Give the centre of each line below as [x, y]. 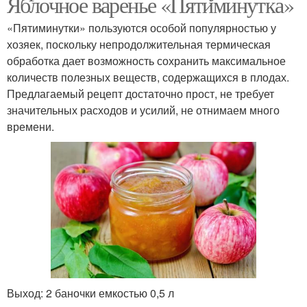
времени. [30, 127]
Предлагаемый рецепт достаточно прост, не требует [140, 94]
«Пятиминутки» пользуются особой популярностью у [142, 28]
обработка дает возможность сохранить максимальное [146, 61]
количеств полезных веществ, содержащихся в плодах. [148, 77]
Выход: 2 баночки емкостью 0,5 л [90, 293]
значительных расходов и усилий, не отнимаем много [143, 110]
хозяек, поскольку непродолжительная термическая [139, 45]
